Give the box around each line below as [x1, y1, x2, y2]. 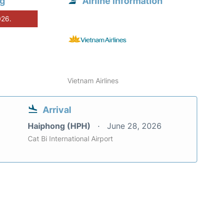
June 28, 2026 [107, 121, 162, 131]
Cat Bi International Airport [28, 134, 113, 143]
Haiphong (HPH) [28, 121, 93, 131]
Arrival [43, 105, 71, 115]
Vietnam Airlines [67, 76, 119, 85]
